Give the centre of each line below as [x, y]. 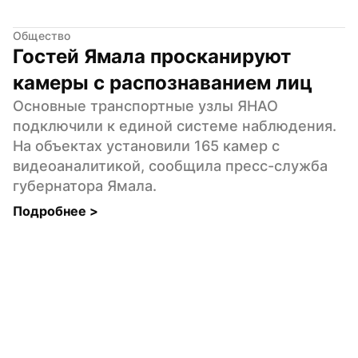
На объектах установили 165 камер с [146, 145]
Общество [42, 35]
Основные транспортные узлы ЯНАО [145, 105]
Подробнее [51, 211]
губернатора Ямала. [85, 185]
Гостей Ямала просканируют [152, 56]
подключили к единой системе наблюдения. [175, 125]
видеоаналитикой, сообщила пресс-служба [170, 165]
